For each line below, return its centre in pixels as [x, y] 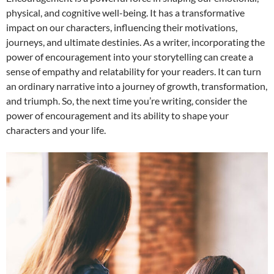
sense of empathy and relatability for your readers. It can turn [134, 72]
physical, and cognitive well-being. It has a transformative [125, 13]
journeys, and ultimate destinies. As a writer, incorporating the [135, 42]
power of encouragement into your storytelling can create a [130, 57]
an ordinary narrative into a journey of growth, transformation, [137, 86]
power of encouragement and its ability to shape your [117, 116]
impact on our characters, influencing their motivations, [122, 28]
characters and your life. [56, 130]
